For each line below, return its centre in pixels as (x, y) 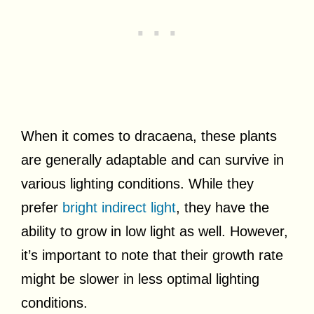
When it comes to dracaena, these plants (149, 136)
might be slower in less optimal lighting (140, 279)
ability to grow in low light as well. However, (155, 231)
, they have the (223, 207)
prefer (42, 207)
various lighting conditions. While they (137, 183)
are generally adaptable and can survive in (152, 159)
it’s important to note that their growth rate (152, 255)
